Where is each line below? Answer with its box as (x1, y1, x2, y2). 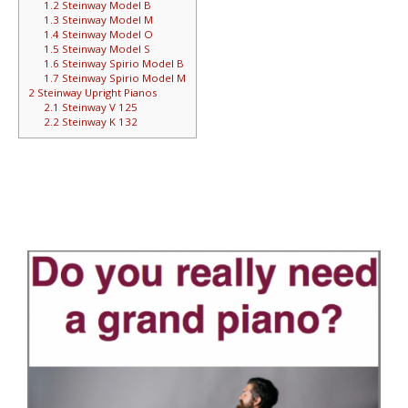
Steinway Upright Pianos (35, 85, 157, 99)
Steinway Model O (59, 26, 154, 41)
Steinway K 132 (59, 114, 138, 128)
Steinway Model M (59, 12, 154, 26)
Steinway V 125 (59, 99, 138, 114)
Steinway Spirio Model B (59, 56, 185, 70)
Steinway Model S (59, 41, 151, 56)
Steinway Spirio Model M (59, 70, 187, 85)
